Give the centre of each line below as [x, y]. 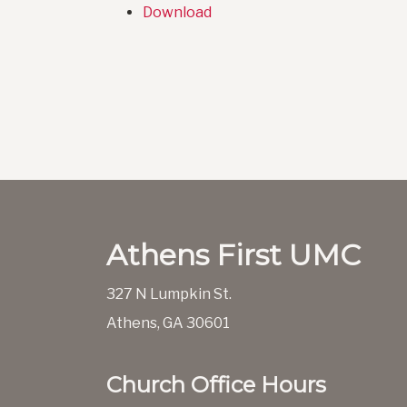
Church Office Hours [216, 385]
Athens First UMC [233, 255]
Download [177, 13]
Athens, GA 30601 [168, 323]
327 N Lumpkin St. [169, 294]
